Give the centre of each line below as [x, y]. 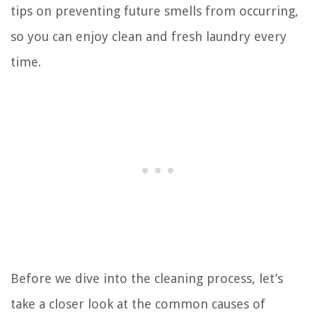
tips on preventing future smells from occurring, [155, 11]
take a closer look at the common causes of [138, 304]
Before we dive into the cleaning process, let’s [147, 278]
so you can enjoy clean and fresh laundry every [149, 36]
